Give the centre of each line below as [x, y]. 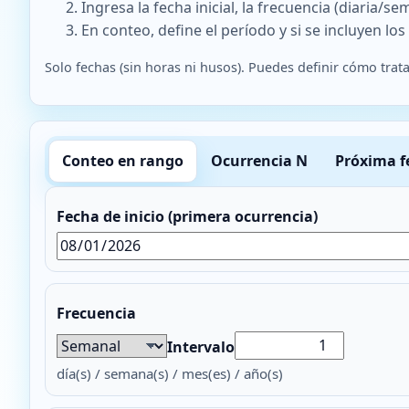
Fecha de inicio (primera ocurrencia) [187, 217]
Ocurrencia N [259, 161]
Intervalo [201, 347]
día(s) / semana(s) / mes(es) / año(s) [170, 374]
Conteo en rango [123, 161]
